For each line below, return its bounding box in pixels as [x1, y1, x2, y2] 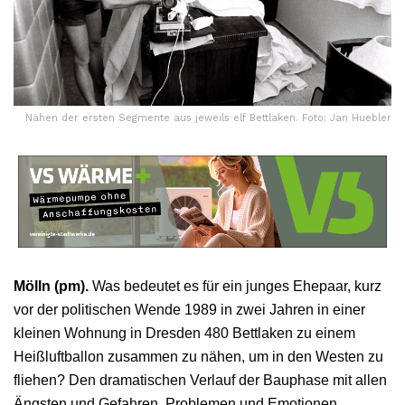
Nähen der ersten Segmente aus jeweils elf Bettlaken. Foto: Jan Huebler [25, 111, 391, 124]
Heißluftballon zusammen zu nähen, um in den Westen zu [14, 348, 383, 364]
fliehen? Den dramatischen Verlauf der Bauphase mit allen [14, 372, 387, 388]
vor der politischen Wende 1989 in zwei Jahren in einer [14, 301, 365, 317]
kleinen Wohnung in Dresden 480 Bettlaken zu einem [14, 325, 355, 341]
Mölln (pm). [14, 278, 89, 294]
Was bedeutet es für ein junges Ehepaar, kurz [89, 278, 381, 294]
